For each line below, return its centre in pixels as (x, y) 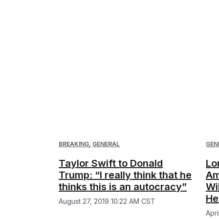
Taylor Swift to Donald (111, 164)
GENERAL (106, 144)
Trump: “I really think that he (125, 175)
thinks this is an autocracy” (123, 187)
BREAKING (74, 144)
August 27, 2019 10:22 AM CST (107, 201)
